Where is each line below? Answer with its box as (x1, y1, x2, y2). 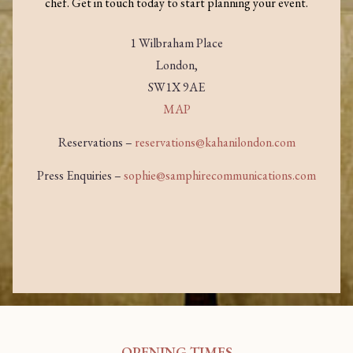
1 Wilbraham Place (130, 34, 223, 51)
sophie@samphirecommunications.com (124, 167, 316, 184)
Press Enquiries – (37, 167, 124, 184)
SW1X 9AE (148, 78, 205, 95)
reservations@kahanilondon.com (134, 134, 295, 151)
